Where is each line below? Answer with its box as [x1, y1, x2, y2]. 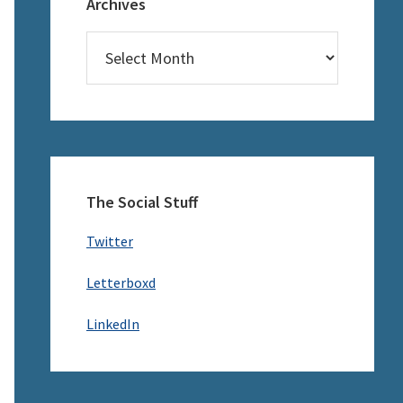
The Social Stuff [86, 192, 198, 212]
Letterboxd [86, 273, 156, 291]
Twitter [86, 232, 133, 250]
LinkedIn [86, 315, 139, 333]
